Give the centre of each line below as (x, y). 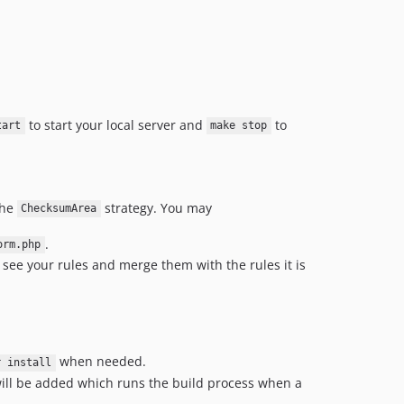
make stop (239, 126)
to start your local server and (115, 124)
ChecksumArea (59, 209)
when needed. (101, 362)
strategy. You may (156, 207)
